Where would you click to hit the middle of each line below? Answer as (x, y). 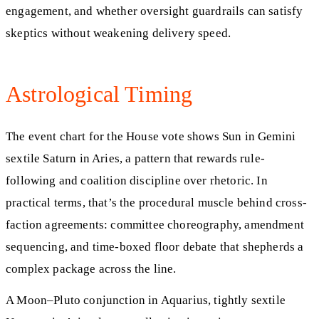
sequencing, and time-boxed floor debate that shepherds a (155, 246)
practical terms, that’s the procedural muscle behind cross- (156, 202)
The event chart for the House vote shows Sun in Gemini (151, 136)
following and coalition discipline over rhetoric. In (137, 180)
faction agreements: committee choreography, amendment (155, 224)
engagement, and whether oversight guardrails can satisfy (155, 11)
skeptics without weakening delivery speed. (119, 33)
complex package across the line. (91, 268)
